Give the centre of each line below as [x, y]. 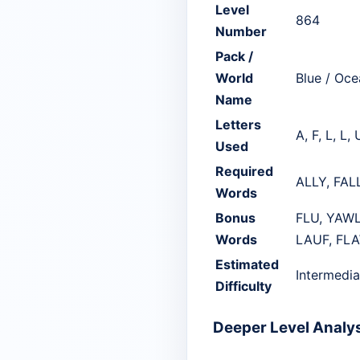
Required [244, 171]
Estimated [247, 264]
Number [241, 31]
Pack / [234, 56]
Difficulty [243, 286]
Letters [238, 124]
